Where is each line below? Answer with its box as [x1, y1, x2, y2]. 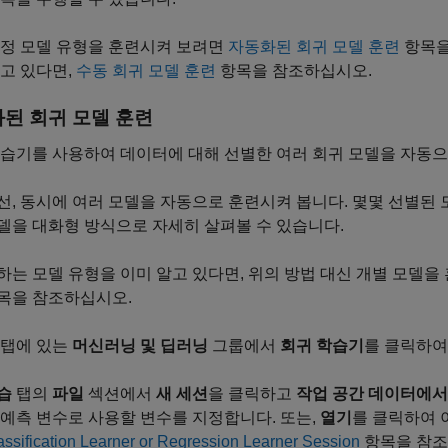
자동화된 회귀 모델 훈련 [228, 38, 400, 55]
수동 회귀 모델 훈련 [76, 62, 216, 79]
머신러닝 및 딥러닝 [72, 337, 208, 354]
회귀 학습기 [280, 337, 364, 354]
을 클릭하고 [208, 385, 296, 402]
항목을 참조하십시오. [216, 62, 372, 79]
